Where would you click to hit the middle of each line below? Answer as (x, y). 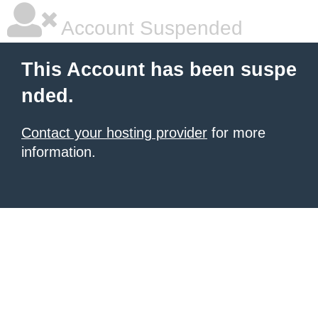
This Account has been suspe (159, 70)
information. (59, 152)
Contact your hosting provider (114, 133)
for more (236, 133)
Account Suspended (150, 28)
